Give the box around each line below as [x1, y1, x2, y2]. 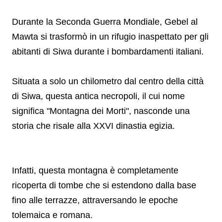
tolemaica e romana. [12, 210, 93, 220]
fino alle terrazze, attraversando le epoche [12, 195, 178, 205]
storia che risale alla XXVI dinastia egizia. [12, 121, 175, 131]
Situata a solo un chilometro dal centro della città [12, 76, 204, 86]
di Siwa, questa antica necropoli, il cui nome [12, 91, 185, 101]
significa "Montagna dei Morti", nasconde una [12, 106, 190, 116]
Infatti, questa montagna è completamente [12, 166, 178, 175]
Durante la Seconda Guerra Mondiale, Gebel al [12, 17, 198, 27]
